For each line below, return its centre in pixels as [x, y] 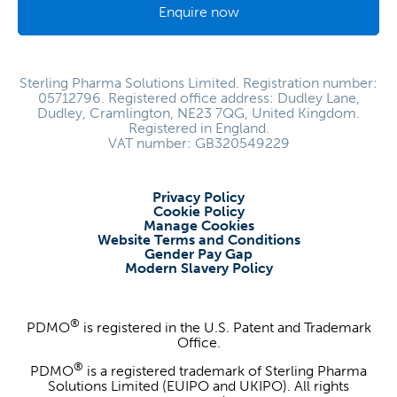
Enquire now [198, 12]
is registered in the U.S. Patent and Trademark [225, 327]
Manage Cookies [198, 225]
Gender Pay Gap [198, 253]
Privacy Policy [198, 197]
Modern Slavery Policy [198, 268]
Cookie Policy [198, 211]
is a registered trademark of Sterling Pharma [225, 371]
